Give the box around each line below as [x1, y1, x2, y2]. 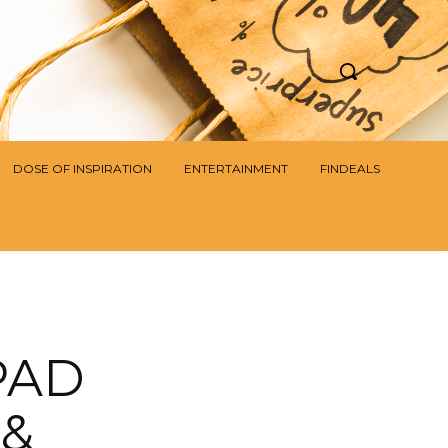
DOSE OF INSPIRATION [13, 161, 152, 177]
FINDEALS [320, 161, 380, 177]
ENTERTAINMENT [184, 161, 288, 177]
